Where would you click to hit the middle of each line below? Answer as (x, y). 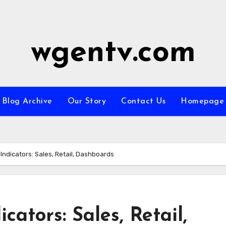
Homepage (203, 101)
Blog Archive (27, 101)
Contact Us (144, 101)
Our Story (87, 101)
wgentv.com (113, 53)
